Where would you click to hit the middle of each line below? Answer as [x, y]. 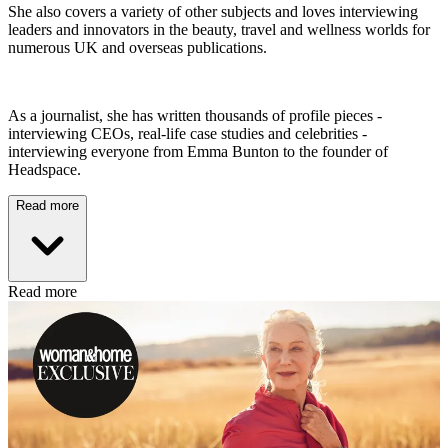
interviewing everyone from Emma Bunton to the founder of [198, 152]
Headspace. [46, 170]
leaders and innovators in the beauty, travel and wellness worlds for [219, 30]
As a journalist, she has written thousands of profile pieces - [195, 116]
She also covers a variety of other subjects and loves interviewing [213, 12]
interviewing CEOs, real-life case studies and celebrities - [187, 134]
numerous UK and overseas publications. [139, 48]
